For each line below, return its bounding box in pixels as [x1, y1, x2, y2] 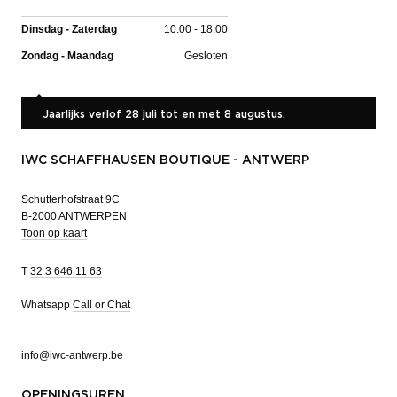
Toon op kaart [21, 226, 87, 239]
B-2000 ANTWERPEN [21, 209, 127, 222]
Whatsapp [21, 298, 73, 311]
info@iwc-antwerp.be [21, 348, 123, 362]
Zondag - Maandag [21, 49, 113, 62]
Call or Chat [73, 298, 130, 311]
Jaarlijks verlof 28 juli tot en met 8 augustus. [43, 108, 285, 120]
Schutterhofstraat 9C [21, 192, 120, 206]
